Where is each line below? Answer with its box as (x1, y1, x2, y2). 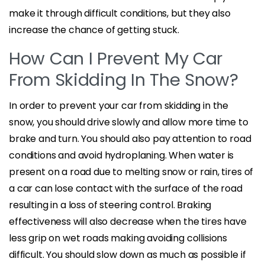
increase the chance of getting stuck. (9, 22, 180, 37)
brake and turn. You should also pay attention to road (9, 131, 251, 146)
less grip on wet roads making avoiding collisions (9, 231, 228, 245)
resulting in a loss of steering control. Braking (9, 198, 212, 212)
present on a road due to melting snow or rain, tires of (9, 164, 254, 179)
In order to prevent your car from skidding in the (9, 98, 229, 112)
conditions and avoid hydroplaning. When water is (9, 148, 234, 162)
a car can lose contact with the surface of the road (9, 181, 243, 195)
